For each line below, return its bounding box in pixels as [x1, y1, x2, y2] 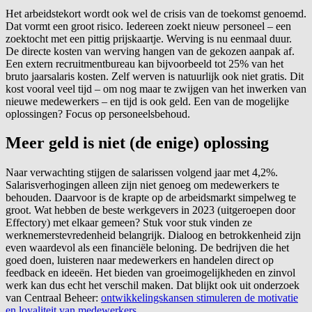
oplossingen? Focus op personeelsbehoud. [6, 107, 190, 120]
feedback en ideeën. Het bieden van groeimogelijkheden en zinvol [6, 267, 295, 279]
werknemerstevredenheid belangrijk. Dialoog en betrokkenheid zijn [6, 229, 301, 242]
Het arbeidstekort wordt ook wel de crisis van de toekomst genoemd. [6, 7, 306, 19]
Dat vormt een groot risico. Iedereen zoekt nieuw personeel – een [6, 19, 291, 32]
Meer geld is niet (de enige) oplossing [6, 134, 269, 153]
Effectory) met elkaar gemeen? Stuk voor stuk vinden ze [6, 217, 252, 229]
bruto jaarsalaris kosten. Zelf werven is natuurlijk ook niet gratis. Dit [6, 70, 304, 82]
